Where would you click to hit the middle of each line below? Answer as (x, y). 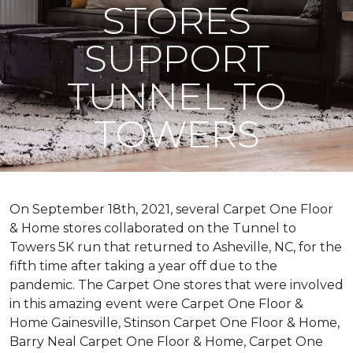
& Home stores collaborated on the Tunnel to (153, 228)
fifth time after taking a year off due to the (143, 266)
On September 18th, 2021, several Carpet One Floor (171, 209)
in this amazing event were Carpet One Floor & (156, 304)
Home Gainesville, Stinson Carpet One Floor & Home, (175, 323)
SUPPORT (176, 58)
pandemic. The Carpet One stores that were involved (176, 285)
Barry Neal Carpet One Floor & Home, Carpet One (166, 342)
